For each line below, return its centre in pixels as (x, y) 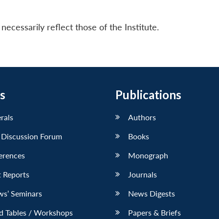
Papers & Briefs (154, 212)
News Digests (152, 193)
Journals (142, 174)
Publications (148, 94)
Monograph (148, 155)
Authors (142, 117)
